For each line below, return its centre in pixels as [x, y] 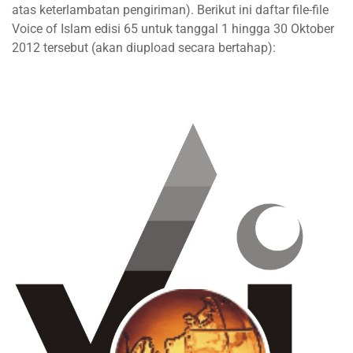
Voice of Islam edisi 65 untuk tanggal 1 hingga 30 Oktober [173, 29]
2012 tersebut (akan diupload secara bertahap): [144, 48]
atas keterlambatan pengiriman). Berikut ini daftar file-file [170, 10]
